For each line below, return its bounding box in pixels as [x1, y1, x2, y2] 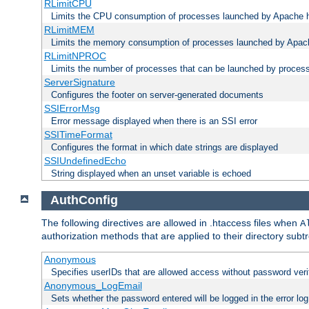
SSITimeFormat [43, 128, 112, 140]
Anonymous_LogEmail [43, 280, 142, 292]
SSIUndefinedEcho [43, 154, 126, 166]
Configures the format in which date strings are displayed [51, 141, 278, 152]
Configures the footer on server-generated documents [51, 89, 263, 100]
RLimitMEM [43, 23, 94, 35]
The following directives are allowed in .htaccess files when [41, 217, 300, 229]
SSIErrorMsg [43, 102, 100, 114]
